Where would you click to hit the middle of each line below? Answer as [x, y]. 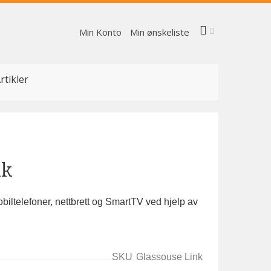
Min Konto [100, 32]
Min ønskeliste [160, 32]
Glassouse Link [169, 257]
